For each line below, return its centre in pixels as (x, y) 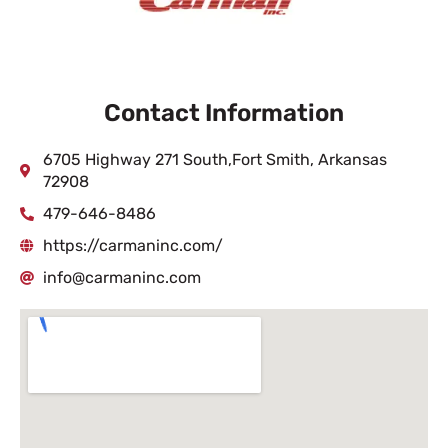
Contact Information (224, 113)
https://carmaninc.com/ (132, 245)
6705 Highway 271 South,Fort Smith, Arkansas (214, 159)
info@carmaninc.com (121, 277)
